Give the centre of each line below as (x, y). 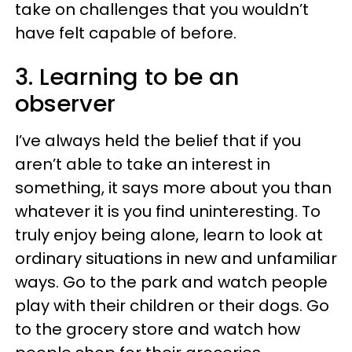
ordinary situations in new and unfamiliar (176, 258)
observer (65, 104)
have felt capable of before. (126, 33)
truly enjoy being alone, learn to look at (169, 235)
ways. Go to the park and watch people (171, 282)
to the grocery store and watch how (158, 329)
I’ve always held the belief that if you (158, 141)
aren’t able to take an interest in (143, 164)
